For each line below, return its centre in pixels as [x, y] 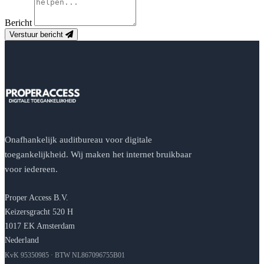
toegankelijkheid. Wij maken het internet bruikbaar [98, 154]
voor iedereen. [31, 169]
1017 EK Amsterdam [40, 225]
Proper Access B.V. [37, 197]
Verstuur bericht [37, 34]
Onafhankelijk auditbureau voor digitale [78, 139]
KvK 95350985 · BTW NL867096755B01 [65, 255]
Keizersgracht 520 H [39, 211]
